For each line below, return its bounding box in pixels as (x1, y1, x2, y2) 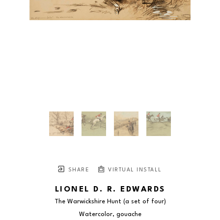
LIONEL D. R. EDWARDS (55, 186, 165, 194)
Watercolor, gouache (79, 211, 141, 218)
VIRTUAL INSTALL (106, 167, 162, 173)
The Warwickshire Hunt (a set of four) (54, 198, 166, 205)
